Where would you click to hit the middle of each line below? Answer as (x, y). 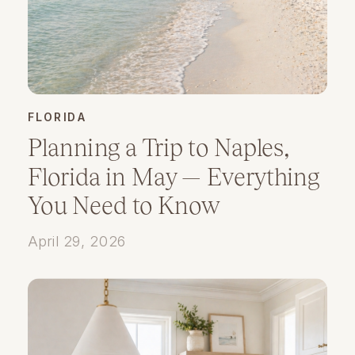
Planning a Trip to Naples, (158, 148)
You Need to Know (124, 205)
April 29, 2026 (77, 240)
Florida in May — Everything (174, 176)
